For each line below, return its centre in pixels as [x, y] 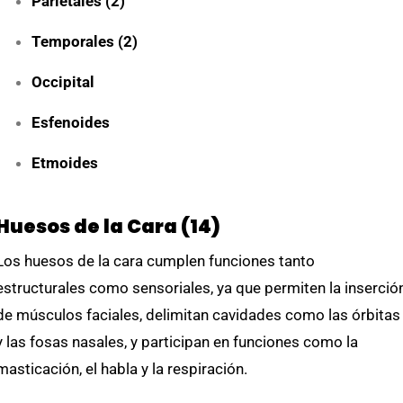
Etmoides [65, 163]
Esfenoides [71, 122]
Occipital [63, 82]
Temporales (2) [85, 41]
